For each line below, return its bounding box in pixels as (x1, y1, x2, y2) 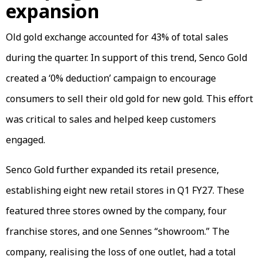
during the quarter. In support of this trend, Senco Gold (6, 50, 247, 64)
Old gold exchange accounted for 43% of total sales (6, 30, 228, 43)
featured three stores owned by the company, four (6, 204, 227, 217)
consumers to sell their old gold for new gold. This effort (6, 92, 253, 105)
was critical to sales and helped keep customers (6, 112, 216, 126)
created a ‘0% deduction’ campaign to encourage (6, 71, 216, 85)
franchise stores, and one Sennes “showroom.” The (6, 224, 230, 238)
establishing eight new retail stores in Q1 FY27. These (6, 183, 244, 197)
